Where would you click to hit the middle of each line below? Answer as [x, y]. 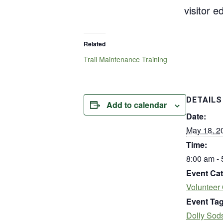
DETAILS [204, 100]
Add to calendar [137, 105]
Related [95, 44]
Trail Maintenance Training [125, 59]
